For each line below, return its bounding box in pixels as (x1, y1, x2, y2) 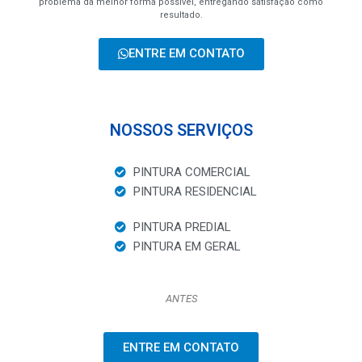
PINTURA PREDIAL (133, 219, 231, 234)
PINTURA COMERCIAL (133, 164, 250, 179)
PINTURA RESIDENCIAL (133, 183, 257, 199)
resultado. (159, 9, 203, 20)
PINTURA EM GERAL (133, 238, 241, 254)
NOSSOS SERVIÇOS (109, 120, 253, 140)
